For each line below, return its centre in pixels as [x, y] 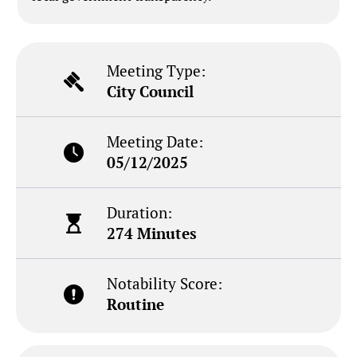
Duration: [140, 213]
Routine [136, 304]
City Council [151, 92]
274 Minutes [152, 233]
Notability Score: [165, 284]
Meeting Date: [155, 142]
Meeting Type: [157, 71]
